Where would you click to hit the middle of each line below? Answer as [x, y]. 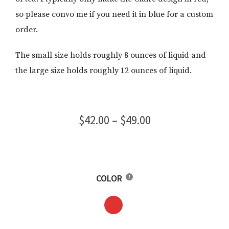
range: [166, 135]
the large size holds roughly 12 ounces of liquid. [104, 71]
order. [27, 30]
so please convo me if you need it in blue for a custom [114, 14]
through [170, 165]
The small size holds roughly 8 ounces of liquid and [111, 55]
